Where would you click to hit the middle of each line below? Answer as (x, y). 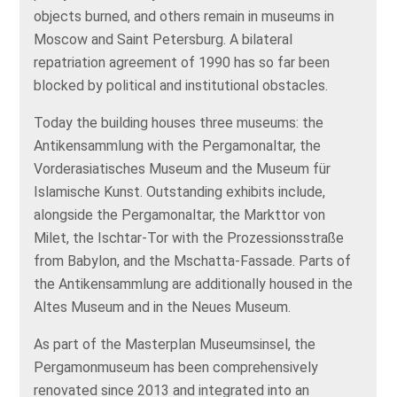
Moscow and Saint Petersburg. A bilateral (163, 39)
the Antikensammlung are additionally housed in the (194, 284)
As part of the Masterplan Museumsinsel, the (175, 344)
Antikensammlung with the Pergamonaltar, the (178, 146)
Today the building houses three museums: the (179, 123)
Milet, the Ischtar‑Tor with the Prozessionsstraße (189, 238)
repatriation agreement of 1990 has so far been (182, 62)
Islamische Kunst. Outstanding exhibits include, (180, 192)
